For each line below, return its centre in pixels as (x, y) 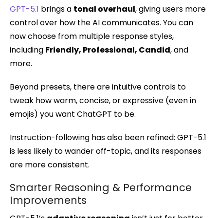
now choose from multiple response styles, (92, 36)
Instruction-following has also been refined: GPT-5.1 (108, 137)
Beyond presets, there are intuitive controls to (98, 87)
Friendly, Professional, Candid (108, 50)
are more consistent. (50, 164)
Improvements (48, 200)
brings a (56, 9)
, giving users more (171, 9)
